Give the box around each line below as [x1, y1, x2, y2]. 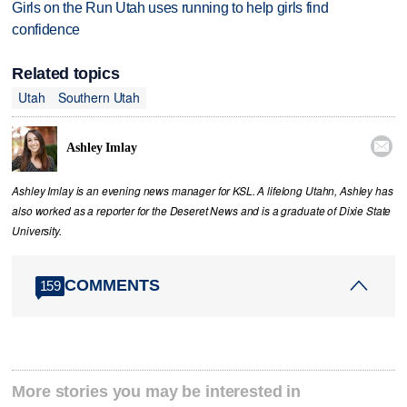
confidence [12, 22, 81, 38]
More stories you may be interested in [12, 382, 302, 401]
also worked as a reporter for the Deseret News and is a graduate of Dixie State [12, 203, 392, 218]
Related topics [12, 64, 120, 83]
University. [12, 223, 62, 238]
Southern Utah [57, 88, 140, 107]
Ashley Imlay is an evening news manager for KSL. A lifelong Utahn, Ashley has [12, 183, 393, 198]
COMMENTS [65, 276, 161, 295]
